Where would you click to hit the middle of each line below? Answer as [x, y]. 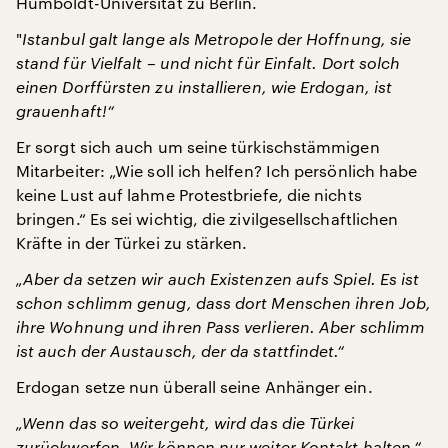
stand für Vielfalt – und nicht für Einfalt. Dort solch [208, 62]
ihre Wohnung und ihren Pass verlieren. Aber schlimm [221, 326]
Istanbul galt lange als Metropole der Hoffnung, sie [217, 38]
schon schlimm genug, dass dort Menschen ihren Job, [223, 302]
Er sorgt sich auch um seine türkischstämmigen [198, 146]
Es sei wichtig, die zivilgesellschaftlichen [244, 218]
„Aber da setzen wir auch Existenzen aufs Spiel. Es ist [218, 278]
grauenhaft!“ [65, 110]
